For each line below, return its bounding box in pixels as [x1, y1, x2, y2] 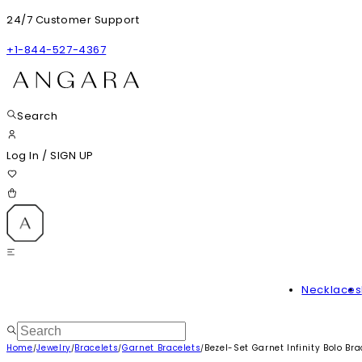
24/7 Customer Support [6, 12, 140, 27]
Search [17, 108, 58, 124]
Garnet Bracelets [122, 342, 201, 354]
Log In [6, 148, 42, 163]
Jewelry [36, 342, 71, 354]
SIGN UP [49, 148, 94, 163]
